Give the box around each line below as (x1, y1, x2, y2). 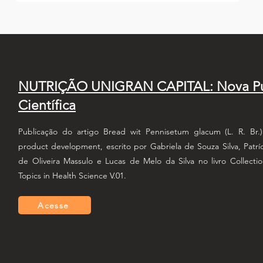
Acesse (38, 200, 69, 211)
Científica (18, 97, 76, 113)
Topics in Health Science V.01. (18, 170, 126, 181)
